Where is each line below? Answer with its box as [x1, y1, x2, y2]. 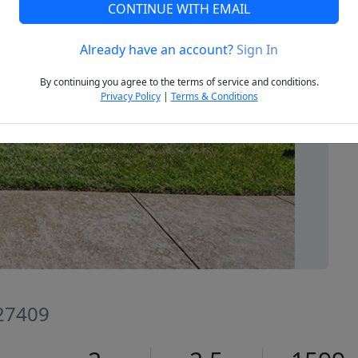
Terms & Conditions [170, 89, 258, 104]
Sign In [237, 41, 278, 59]
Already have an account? [80, 41, 237, 59]
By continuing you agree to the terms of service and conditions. [39, 75, 319, 89]
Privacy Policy [100, 89, 161, 104]
